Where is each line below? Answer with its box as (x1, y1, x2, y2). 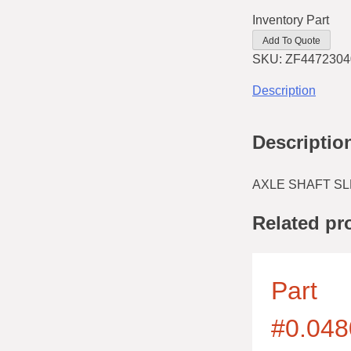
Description (252, 83, 316, 97)
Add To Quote (262, 34, 320, 46)
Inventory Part (252, 13, 329, 27)
